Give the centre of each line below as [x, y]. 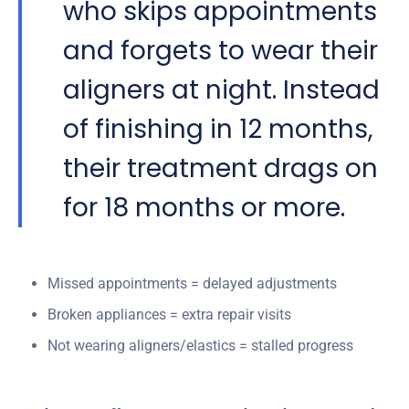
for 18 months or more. [204, 207]
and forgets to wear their [220, 50]
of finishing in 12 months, [218, 129]
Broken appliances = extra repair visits [169, 314]
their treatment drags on [220, 168]
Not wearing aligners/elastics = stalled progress [200, 345]
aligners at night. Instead [221, 89]
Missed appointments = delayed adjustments [192, 283]
